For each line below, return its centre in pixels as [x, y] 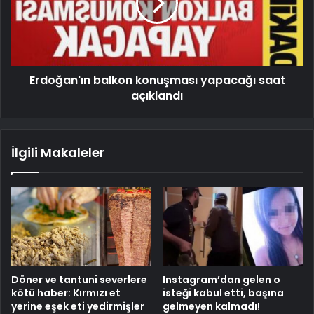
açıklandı [157, 96]
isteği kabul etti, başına [223, 293]
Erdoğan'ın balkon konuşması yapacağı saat [157, 81]
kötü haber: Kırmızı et [66, 293]
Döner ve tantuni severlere [79, 280]
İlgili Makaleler [58, 153]
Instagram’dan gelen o [221, 280]
